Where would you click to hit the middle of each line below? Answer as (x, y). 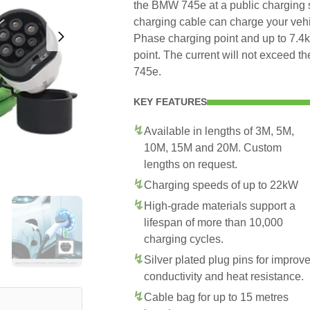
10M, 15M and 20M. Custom (213, 148)
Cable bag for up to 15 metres (216, 297)
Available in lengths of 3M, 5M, (219, 131)
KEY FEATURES (170, 102)
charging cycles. (184, 239)
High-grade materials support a (220, 206)
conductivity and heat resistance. (224, 276)
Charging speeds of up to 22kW (221, 185)
